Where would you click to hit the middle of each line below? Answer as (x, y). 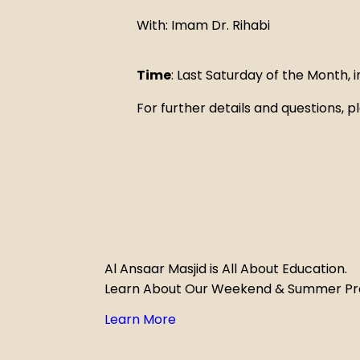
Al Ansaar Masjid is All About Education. (226, 268)
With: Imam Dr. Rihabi (203, 26)
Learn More (140, 319)
